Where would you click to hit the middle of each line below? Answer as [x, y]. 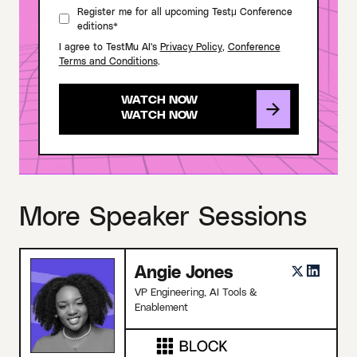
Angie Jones [184, 272]
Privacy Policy [191, 47]
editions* [97, 26]
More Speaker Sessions [163, 214]
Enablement [161, 307]
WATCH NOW [159, 99]
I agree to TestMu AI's [109, 47]
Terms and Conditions [108, 61]
